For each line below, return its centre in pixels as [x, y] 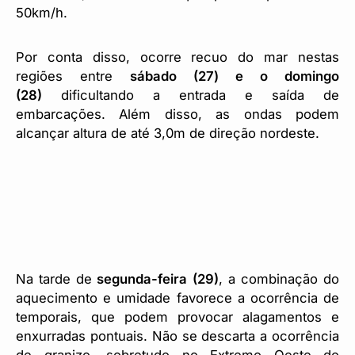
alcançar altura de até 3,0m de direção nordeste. [168, 133]
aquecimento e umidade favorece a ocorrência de [177, 298]
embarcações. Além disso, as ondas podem [177, 114]
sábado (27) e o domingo [235, 76]
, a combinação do [279, 279]
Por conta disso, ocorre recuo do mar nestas [177, 57]
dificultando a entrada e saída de [191, 95]
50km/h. [42, 12]
